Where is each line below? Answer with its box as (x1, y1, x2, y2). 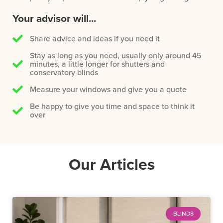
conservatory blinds (30, 67, 99, 78)
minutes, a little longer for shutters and (30, 58, 165, 70)
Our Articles (68, 152, 155, 176)
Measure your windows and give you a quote (30, 84, 187, 95)
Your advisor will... (12, 10, 96, 26)
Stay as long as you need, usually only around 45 (30, 50, 202, 61)
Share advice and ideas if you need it (30, 33, 160, 44)
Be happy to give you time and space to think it (30, 101, 195, 112)
